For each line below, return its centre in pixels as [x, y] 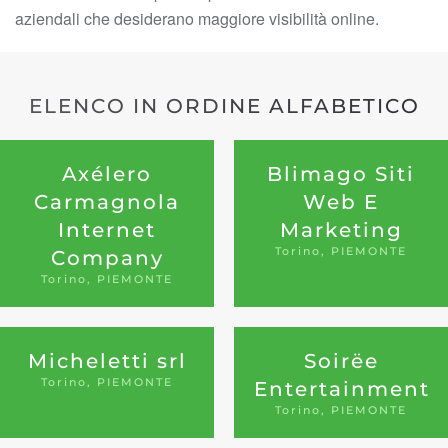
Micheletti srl [107, 361]
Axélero [107, 174]
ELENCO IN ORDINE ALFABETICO [224, 106]
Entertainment [342, 389]
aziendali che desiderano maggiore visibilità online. [197, 18]
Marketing [341, 230]
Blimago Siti [341, 174]
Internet [107, 230]
